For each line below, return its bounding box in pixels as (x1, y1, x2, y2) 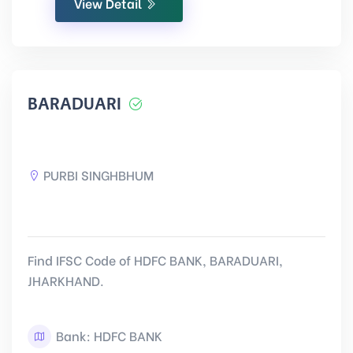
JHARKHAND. (28, 271, 104, 289)
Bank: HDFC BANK (53, 326, 162, 344)
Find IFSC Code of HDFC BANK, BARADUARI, (28, 251, 283, 269)
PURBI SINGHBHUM (43, 165, 154, 184)
